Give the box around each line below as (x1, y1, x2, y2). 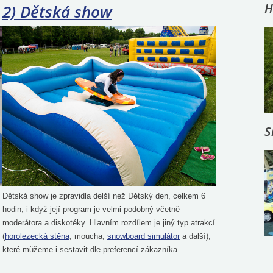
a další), (180, 231, 211, 241)
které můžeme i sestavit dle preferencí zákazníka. (2, 244, 180, 254)
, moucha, (69, 231, 107, 241)
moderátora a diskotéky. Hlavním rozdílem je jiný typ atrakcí (2, 218, 215, 227)
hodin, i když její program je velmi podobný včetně (2, 204, 180, 214)
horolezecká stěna (5, 231, 69, 241)
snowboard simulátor (107, 231, 180, 241)
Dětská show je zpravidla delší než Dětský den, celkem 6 (2, 191, 205, 200)
